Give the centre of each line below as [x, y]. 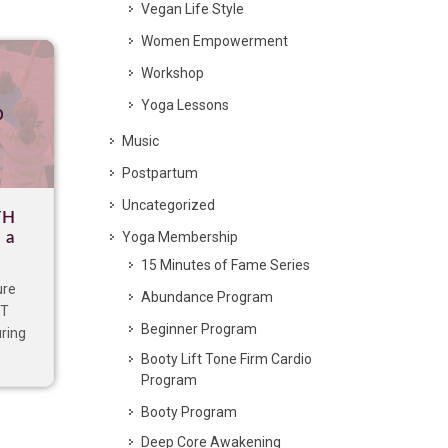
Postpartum [160, 173]
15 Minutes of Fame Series [225, 265]
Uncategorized [168, 205]
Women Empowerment [214, 41]
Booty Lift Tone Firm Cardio [226, 359]
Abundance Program [207, 297]
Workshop [172, 73]
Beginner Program [199, 329]
